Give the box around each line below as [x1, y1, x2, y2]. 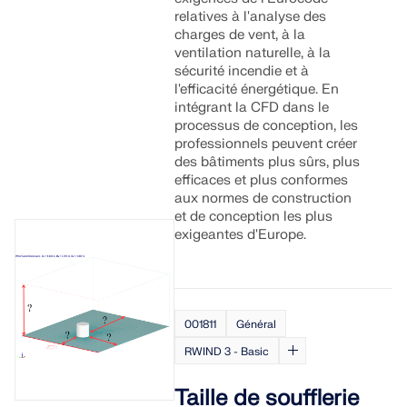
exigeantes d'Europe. [174, 226, 307, 243]
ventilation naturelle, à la [174, 45, 332, 62]
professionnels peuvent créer [174, 135, 358, 153]
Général [236, 317, 277, 332]
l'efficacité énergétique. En [174, 81, 340, 98]
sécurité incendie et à [174, 63, 310, 80]
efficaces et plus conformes [174, 172, 349, 189]
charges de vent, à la [174, 26, 306, 44]
